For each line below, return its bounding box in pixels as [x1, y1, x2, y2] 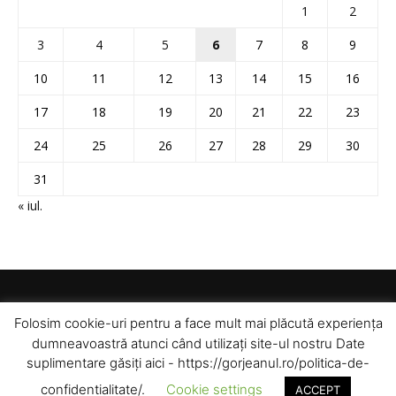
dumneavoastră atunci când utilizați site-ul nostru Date [31, 334, 365, 352]
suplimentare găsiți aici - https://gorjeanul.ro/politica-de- [27, 354, 369, 371]
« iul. [18, 197, 42, 215]
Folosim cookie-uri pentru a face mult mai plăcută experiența [13, 315, 383, 332]
